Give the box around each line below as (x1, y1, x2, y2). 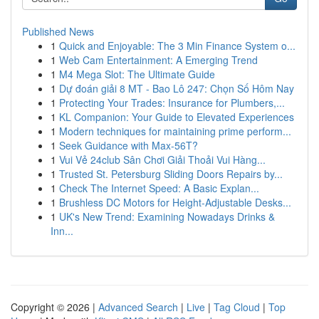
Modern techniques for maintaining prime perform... (59, 124, 291, 138)
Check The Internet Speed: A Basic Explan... (59, 181, 259, 195)
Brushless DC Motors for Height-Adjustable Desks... (59, 195, 291, 209)
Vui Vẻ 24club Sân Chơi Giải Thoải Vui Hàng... (59, 152, 266, 167)
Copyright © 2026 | (11, 300, 98, 314)
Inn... (51, 224, 73, 238)
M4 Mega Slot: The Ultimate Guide (59, 67, 215, 81)
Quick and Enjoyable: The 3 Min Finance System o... (59, 38, 296, 53)
